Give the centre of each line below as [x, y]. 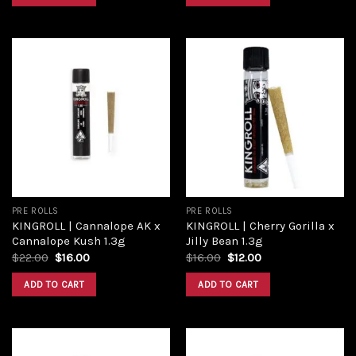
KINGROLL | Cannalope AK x [86, 226]
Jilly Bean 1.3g [224, 241]
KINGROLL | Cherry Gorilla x [260, 226]
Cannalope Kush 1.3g [68, 241]
